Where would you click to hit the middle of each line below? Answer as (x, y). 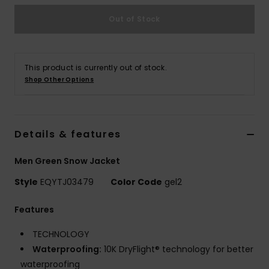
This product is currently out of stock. (96, 68)
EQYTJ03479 (67, 182)
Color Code (136, 182)
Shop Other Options (59, 80)
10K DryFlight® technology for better (177, 249)
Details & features (68, 134)
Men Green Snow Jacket (67, 161)
